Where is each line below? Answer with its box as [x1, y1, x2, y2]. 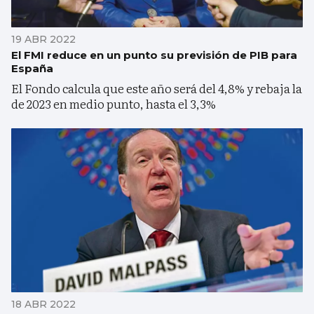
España [11, 62, 53, 76]
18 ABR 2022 [11, 298, 76, 311]
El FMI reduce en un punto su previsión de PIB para [11, 48, 297, 62]
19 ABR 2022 [11, 33, 76, 46]
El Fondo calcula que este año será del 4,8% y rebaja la [11, 79, 302, 97]
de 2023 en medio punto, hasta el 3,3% [11, 95, 216, 113]
